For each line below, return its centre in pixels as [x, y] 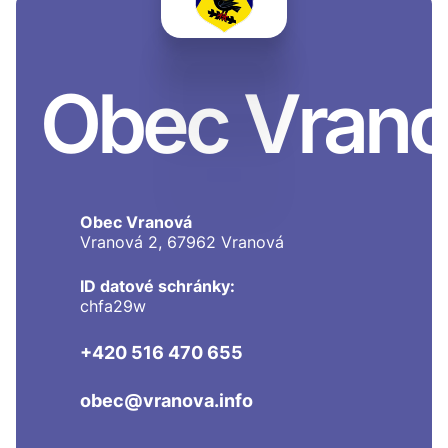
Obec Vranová [136, 222]
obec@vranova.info [166, 400]
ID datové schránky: [157, 286]
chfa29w [113, 306]
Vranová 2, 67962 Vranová [182, 242]
